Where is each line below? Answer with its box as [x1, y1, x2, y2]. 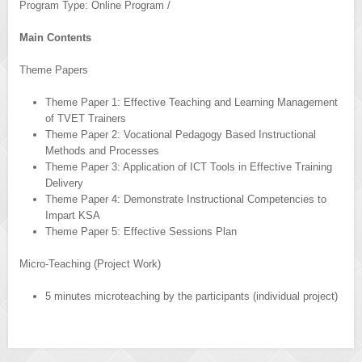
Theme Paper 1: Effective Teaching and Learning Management [45, 96, 338, 109]
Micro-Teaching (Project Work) [19, 258, 161, 271]
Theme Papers [19, 64, 88, 77]
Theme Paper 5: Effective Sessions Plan [45, 225, 237, 238]
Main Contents [19, 32, 91, 44]
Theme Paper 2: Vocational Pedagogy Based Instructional [45, 128, 316, 141]
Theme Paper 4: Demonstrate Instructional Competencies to [45, 193, 326, 206]
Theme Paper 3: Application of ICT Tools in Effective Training [45, 161, 332, 174]
